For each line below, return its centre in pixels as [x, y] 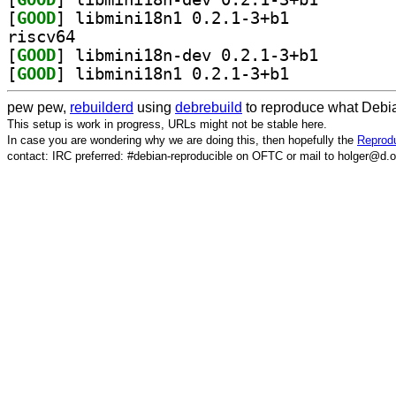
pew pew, [38, 107]
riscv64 [41, 36]
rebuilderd [102, 107]
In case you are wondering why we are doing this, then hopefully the [182, 140]
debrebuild [209, 107]
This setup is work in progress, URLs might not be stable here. [167, 124]
